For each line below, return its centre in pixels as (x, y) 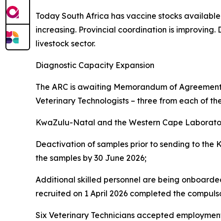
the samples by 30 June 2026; (91, 158)
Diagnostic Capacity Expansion (95, 65)
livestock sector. (65, 43)
